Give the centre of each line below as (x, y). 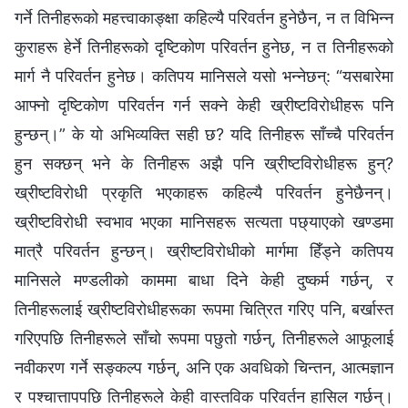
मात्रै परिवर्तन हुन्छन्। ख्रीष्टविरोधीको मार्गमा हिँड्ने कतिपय (204, 251)
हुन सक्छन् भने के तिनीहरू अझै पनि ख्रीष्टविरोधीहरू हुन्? (204, 164)
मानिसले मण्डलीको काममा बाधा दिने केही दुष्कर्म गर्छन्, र (204, 280)
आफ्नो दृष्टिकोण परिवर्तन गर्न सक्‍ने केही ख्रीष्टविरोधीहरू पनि (204, 106)
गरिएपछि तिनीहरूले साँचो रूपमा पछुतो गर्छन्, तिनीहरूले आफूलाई (204, 339)
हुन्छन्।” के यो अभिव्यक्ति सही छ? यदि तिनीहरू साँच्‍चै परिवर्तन (204, 135)
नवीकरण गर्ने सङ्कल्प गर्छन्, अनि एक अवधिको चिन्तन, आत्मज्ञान (204, 368)
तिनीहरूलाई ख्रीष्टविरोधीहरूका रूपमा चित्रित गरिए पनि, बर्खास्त (204, 310)
